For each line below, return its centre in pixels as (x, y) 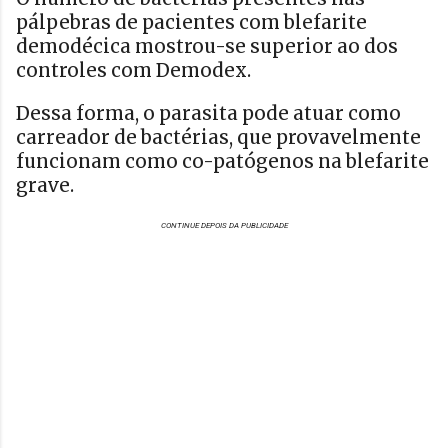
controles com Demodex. (133, 71)
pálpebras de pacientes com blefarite (191, 23)
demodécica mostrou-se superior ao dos (207, 47)
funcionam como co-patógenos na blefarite (222, 161)
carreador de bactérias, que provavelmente (218, 137)
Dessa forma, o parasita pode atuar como (208, 113)
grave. (45, 185)
